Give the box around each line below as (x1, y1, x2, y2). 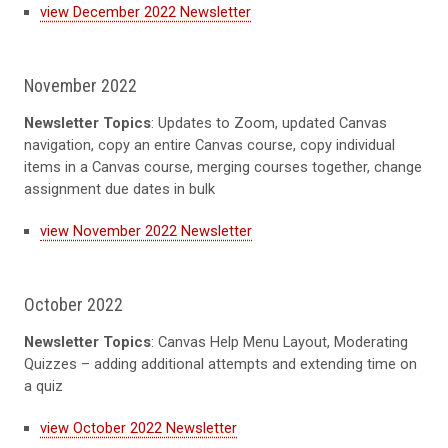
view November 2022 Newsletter (40, 221, 252, 240)
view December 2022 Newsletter (40, 2, 251, 21)
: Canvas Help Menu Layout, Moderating (151, 332, 408, 351)
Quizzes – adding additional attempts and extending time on (24, 354, 417, 373)
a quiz (24, 376, 63, 395)
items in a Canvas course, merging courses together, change (24, 157, 422, 176)
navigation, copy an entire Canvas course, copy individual (24, 135, 395, 154)
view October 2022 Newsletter (40, 418, 237, 437)
